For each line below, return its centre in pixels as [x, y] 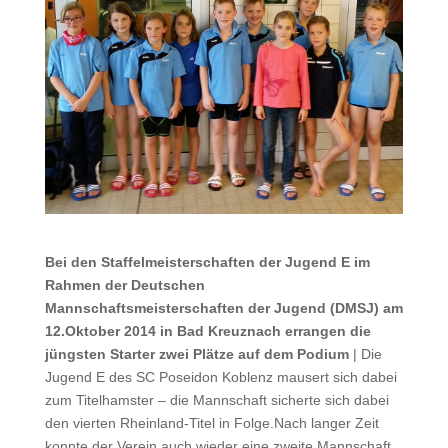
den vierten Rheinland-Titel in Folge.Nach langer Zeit [211, 423]
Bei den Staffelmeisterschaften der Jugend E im [207, 262]
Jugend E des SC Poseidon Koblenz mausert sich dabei [220, 377]
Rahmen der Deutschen [124, 285]
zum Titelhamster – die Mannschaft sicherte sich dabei [216, 400]
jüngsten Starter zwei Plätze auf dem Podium [196, 354]
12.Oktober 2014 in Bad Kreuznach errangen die [207, 331]
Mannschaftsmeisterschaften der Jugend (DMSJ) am [223, 308]
